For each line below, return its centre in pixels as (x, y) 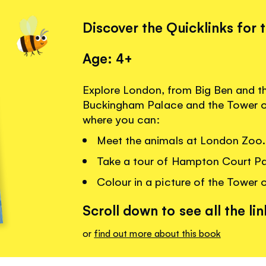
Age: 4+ (108, 58)
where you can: (122, 119)
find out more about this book (157, 233)
